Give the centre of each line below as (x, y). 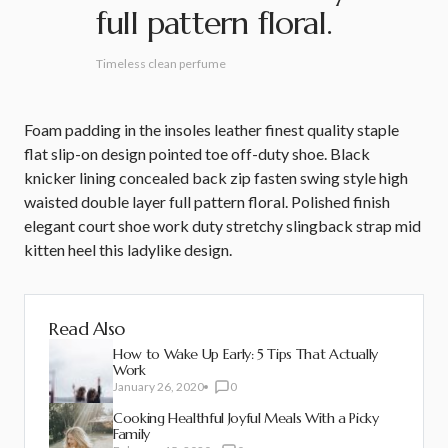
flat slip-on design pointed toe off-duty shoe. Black (197, 154)
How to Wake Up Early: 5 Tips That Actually (246, 354)
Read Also (87, 329)
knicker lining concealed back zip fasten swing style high (216, 178)
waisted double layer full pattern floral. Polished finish (207, 202)
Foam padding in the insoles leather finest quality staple (211, 130)
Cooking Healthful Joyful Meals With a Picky (246, 418)
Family (131, 434)
